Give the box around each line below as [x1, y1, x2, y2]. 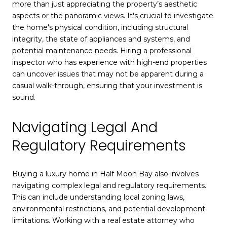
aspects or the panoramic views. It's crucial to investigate [12, 11, 213, 20]
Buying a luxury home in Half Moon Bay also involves [12, 169, 199, 179]
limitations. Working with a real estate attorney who [12, 216, 195, 225]
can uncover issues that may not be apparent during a [12, 69, 204, 79]
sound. [12, 92, 35, 102]
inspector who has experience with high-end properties [12, 57, 207, 67]
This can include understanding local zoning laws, [12, 193, 184, 202]
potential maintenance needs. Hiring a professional [12, 46, 192, 55]
